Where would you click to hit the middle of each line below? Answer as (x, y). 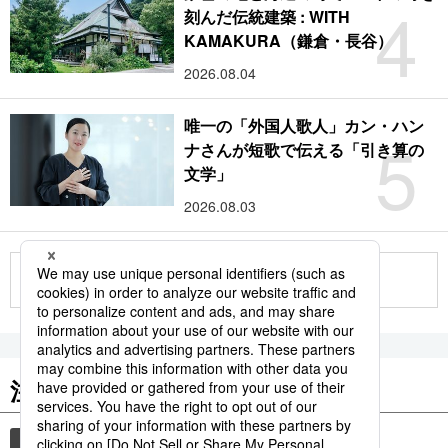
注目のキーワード (108, 389)
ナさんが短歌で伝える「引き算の (304, 149)
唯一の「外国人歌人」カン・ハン (304, 125)
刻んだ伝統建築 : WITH (267, 16)
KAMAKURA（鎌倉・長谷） (289, 40)
